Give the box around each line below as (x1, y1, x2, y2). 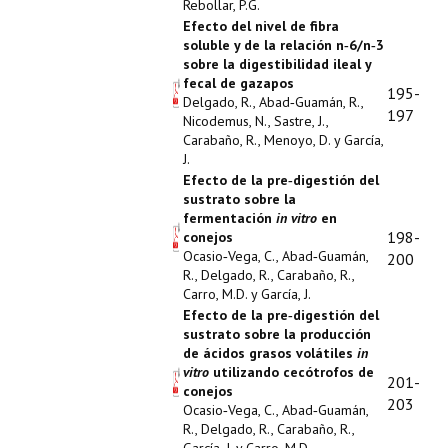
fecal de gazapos (183, 74, 294, 92)
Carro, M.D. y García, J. (183, 285, 311, 303)
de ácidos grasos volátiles (183, 344, 357, 362)
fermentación (183, 209, 276, 227)
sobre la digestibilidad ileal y (183, 55, 371, 73)
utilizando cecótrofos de (209, 363, 374, 381)
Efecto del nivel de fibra (183, 17, 339, 35)
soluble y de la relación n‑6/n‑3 (183, 36, 384, 54)
